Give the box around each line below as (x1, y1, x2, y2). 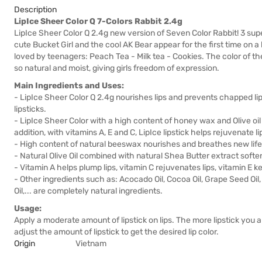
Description (14, 5, 57, 15)
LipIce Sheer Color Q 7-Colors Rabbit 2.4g (14, 16, 182, 26)
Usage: (14, 204, 42, 213)
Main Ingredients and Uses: (14, 81, 124, 91)
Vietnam (75, 239, 106, 249)
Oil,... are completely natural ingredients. (14, 186, 163, 196)
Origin (14, 239, 35, 249)
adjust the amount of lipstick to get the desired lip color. (14, 227, 219, 237)
